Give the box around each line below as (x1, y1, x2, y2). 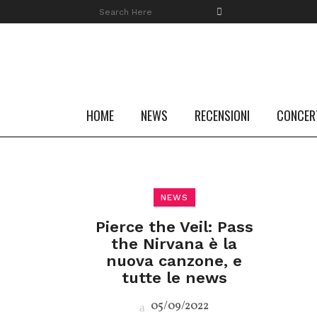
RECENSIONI (195, 106, 250, 125)
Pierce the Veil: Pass (95, 218, 253, 236)
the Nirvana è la (111, 235, 238, 253)
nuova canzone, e (106, 252, 243, 270)
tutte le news (121, 269, 227, 287)
